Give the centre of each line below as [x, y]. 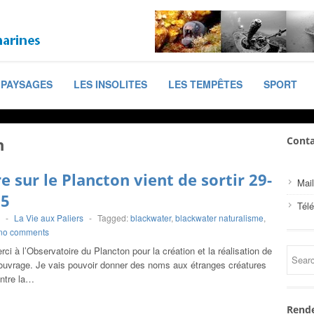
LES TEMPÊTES [205, 84]
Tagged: [114, 218]
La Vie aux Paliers [49, 218]
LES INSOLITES [110, 84]
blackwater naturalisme [219, 218]
